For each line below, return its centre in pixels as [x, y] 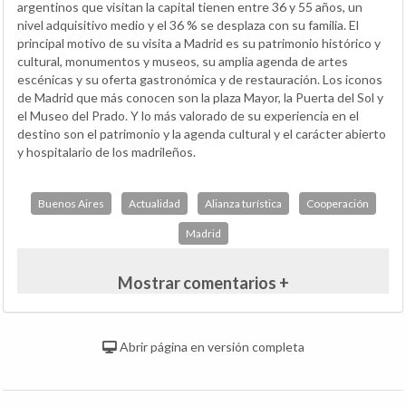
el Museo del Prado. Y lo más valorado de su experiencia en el [188, 115]
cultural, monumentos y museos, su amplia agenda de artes [183, 61]
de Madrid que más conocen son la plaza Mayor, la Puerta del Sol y [200, 97]
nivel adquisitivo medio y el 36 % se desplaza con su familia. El [188, 24]
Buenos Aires [71, 203]
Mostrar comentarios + [203, 282]
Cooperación [337, 203]
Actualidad [154, 203]
